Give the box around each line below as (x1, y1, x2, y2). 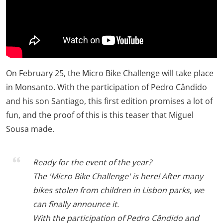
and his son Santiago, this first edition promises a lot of (6, 95, 213, 107)
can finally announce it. (33, 198, 119, 210)
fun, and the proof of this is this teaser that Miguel (6, 109, 194, 120)
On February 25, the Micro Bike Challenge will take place (6, 67, 214, 79)
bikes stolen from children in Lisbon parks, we (33, 184, 204, 196)
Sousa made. (6, 123, 54, 134)
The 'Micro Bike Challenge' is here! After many (33, 170, 203, 182)
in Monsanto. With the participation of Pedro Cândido (6, 81, 207, 93)
